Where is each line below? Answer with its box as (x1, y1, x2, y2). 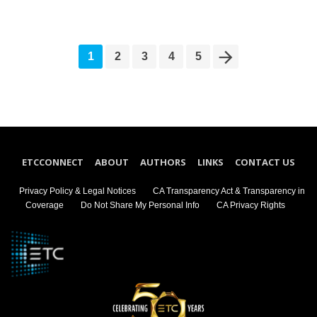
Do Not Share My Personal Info (80, 200, 200, 210)
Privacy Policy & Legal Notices (19, 186, 136, 196)
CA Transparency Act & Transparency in (153, 186, 305, 196)
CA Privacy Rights (216, 200, 285, 210)
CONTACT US (235, 156, 295, 168)
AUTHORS (140, 156, 186, 168)
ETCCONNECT (22, 156, 83, 168)
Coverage (25, 200, 64, 210)
